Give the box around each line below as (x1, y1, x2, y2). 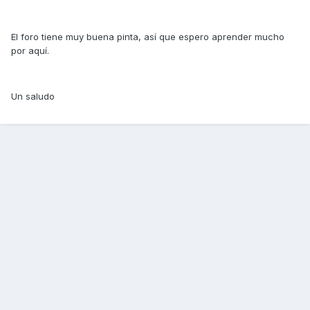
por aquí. (11, 45, 49, 57)
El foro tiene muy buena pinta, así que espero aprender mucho (11, 31, 284, 43)
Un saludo (11, 91, 55, 102)
